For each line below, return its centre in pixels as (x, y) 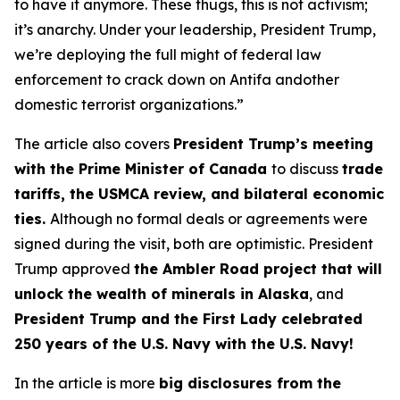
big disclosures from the (250, 383)
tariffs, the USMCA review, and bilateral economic (199, 194)
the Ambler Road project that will (258, 269)
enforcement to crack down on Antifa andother (177, 79)
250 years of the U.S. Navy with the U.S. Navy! (184, 344)
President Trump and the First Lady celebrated (188, 319)
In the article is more (87, 383)
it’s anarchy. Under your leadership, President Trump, (195, 29)
